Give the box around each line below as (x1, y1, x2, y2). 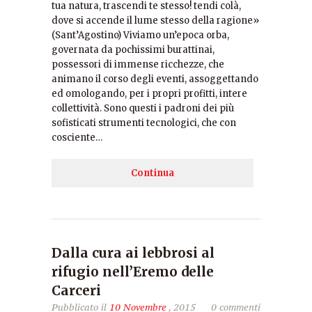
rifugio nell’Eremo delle (52, 263, 214, 280)
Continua (131, 167, 174, 179)
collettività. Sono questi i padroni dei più (52, 102, 234, 114)
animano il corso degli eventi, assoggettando (52, 73, 258, 85)
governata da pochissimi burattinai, (52, 44, 214, 56)
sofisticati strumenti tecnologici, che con (52, 117, 236, 129)
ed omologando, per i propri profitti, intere (52, 88, 247, 100)
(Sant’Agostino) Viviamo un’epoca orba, (52, 29, 229, 41)
